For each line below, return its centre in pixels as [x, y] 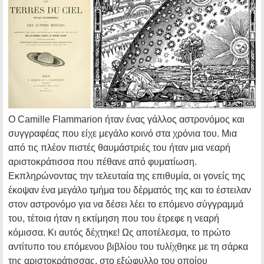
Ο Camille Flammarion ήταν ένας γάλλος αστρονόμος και [126, 120]
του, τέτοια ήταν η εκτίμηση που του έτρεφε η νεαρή [114, 219]
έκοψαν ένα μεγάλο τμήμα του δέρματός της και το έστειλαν [130, 190]
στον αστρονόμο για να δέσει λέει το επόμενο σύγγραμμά [126, 204]
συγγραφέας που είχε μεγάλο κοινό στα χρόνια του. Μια [123, 134]
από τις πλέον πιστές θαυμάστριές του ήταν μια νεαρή [119, 148]
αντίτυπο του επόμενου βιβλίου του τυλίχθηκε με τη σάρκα [128, 247]
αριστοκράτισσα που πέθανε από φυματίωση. [103, 162]
